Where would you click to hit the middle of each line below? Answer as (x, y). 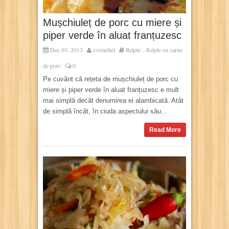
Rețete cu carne (164, 49)
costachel (104, 49)
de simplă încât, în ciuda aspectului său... (105, 111)
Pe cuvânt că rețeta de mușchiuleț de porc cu (110, 79)
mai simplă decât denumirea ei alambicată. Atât (113, 100)
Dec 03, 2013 (66, 49)
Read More (165, 130)
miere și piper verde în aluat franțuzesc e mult (111, 89)
